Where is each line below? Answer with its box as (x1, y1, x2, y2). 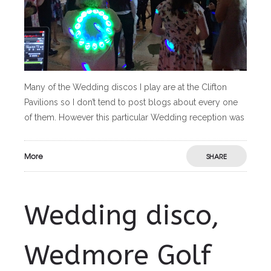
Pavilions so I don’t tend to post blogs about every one (24, 97, 238, 108)
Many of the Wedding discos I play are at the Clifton (24, 82, 227, 93)
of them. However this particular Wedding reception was (24, 113, 244, 123)
